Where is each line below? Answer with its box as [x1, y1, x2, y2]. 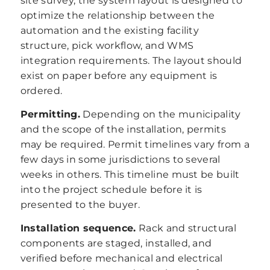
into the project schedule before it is [20, 183, 202, 195]
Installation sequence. [20, 222, 136, 234]
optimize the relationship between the [20, 10, 215, 22]
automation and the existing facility [20, 25, 199, 37]
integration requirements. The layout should [20, 55, 242, 67]
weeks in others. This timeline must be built [20, 168, 240, 180]
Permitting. [20, 108, 81, 120]
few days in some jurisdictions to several [20, 153, 221, 165]
